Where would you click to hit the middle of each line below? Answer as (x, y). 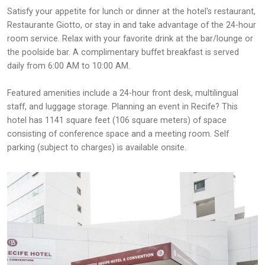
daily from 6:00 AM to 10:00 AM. (69, 66)
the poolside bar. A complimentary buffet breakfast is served (123, 52)
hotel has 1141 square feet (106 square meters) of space (117, 120)
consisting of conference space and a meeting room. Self (118, 134)
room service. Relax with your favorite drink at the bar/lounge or (130, 38)
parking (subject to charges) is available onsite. (97, 147)
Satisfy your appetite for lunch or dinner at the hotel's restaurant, (131, 11)
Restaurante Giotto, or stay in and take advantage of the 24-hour (132, 25)
